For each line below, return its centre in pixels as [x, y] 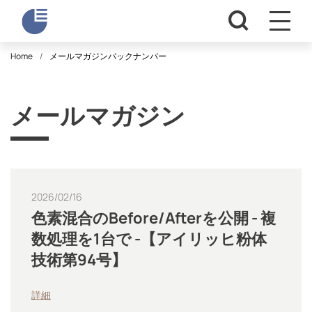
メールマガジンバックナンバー [108, 56]
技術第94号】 [79, 260]
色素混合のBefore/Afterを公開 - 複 [154, 218]
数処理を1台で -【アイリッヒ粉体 [149, 239]
